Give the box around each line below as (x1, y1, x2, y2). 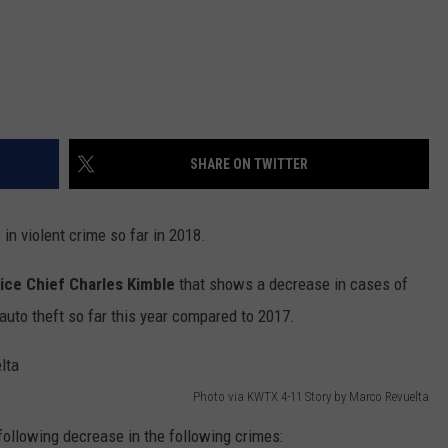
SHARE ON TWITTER (190, 156, 308, 173)
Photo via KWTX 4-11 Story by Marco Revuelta (193, 389, 429, 405)
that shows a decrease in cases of (175, 274, 408, 295)
